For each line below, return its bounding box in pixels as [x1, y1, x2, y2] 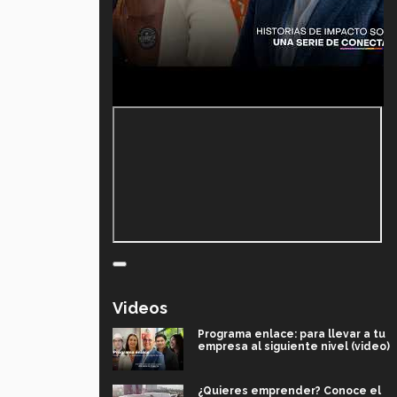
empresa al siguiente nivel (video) [198, 340, 390, 354]
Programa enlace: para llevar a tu [198, 328, 385, 341]
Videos [113, 299, 167, 318]
